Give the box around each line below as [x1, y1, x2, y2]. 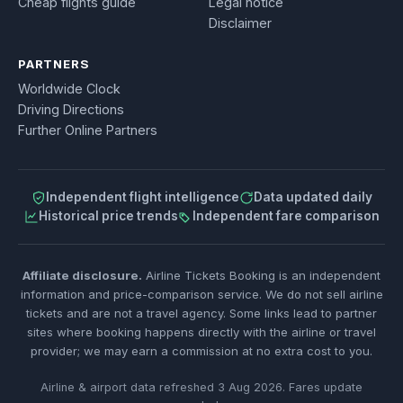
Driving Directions [18, 102, 124, 118]
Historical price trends [38, 209, 178, 224]
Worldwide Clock [18, 81, 121, 97]
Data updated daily [253, 190, 372, 205]
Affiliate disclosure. [22, 268, 142, 283]
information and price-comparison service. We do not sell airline [20, 287, 383, 302]
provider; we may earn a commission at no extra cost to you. [31, 344, 372, 359]
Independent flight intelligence [45, 190, 239, 205]
